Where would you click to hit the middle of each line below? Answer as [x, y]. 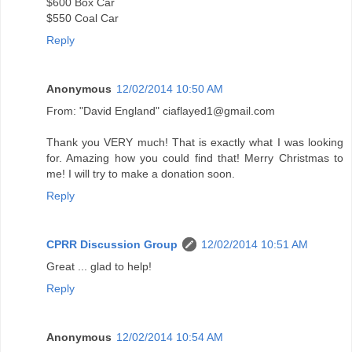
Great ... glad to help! [99, 266]
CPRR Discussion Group [112, 244]
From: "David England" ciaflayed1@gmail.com [161, 110]
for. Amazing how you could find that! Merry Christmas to [195, 158]
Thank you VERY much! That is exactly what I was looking [195, 142]
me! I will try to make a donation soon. [141, 173]
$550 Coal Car [82, 18]
